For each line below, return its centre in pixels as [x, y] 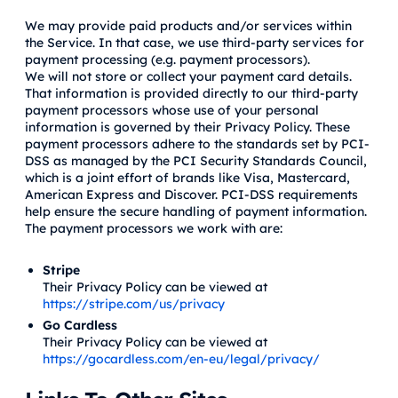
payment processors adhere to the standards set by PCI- [197, 144]
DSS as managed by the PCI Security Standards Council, [196, 161]
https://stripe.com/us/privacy [134, 304]
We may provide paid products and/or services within [188, 26]
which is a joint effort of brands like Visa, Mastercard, [187, 178]
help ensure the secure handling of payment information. [196, 211]
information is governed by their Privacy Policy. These [187, 127]
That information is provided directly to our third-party [191, 93]
